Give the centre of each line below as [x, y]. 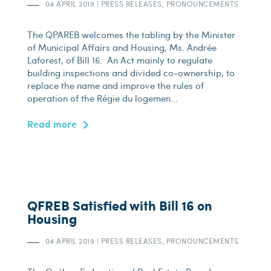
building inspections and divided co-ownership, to [131, 73]
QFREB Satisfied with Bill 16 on [119, 205]
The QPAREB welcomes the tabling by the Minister [131, 34]
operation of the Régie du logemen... [102, 98]
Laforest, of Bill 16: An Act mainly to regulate [119, 60]
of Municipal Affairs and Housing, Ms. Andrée [122, 47]
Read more [52, 124]
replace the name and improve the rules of [115, 85]
